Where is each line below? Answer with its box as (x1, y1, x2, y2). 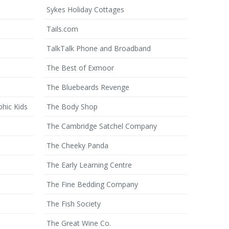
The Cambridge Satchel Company (47, 121, 157, 131)
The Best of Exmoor (47, 63, 114, 73)
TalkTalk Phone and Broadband (47, 43, 151, 53)
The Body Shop (47, 102, 98, 111)
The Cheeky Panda (47, 141, 108, 150)
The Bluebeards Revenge (47, 82, 129, 92)
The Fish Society (47, 199, 101, 209)
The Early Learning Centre (47, 160, 132, 170)
